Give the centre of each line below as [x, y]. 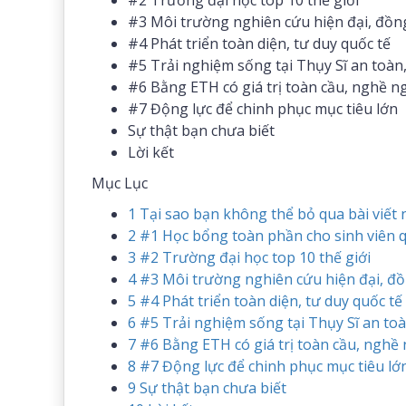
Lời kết [151, 152]
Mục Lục [120, 183]
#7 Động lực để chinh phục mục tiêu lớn [263, 109]
